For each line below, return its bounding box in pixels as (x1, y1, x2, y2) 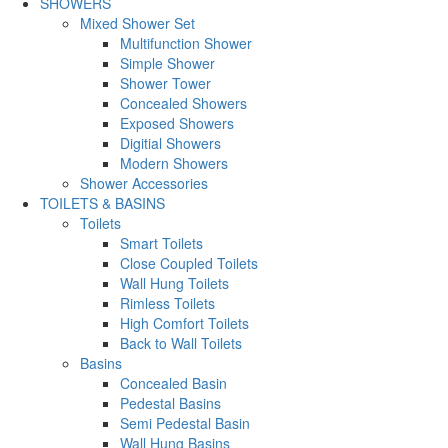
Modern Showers (120, 152, 228, 173)
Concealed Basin (120, 372, 227, 393)
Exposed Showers (120, 112, 234, 133)
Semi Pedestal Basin (120, 412, 250, 433)
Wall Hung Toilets (120, 272, 229, 293)
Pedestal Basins (120, 392, 221, 413)
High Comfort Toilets (120, 312, 249, 333)
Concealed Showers (120, 92, 247, 113)
